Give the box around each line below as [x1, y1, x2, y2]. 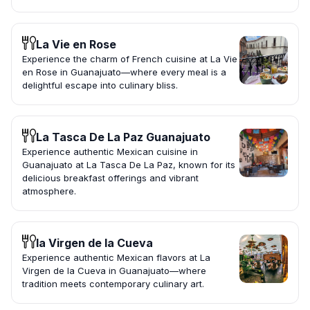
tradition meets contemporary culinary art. [22, 278, 204, 290]
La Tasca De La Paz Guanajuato [36, 130, 210, 145]
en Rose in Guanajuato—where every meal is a [22, 66, 226, 78]
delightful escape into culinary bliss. [22, 80, 178, 91]
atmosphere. [22, 185, 76, 197]
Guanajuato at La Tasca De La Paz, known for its [22, 159, 235, 171]
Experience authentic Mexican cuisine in [22, 146, 198, 158]
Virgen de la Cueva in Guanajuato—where [22, 265, 206, 277]
